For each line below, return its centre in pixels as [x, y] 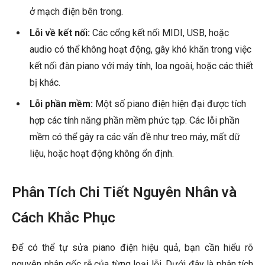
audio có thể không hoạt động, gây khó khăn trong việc [140, 50]
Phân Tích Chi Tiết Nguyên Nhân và [124, 193]
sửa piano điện [105, 248]
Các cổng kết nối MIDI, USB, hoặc [159, 33]
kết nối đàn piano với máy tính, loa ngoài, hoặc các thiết [141, 66]
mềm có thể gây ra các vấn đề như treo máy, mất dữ [135, 137]
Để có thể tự [42, 248]
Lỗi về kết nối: [60, 33]
